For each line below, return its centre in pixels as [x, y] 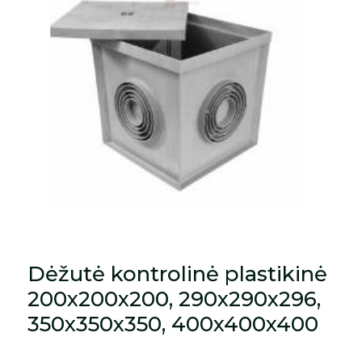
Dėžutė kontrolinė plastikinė [178, 274]
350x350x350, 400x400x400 [173, 324]
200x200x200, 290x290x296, [175, 299]
